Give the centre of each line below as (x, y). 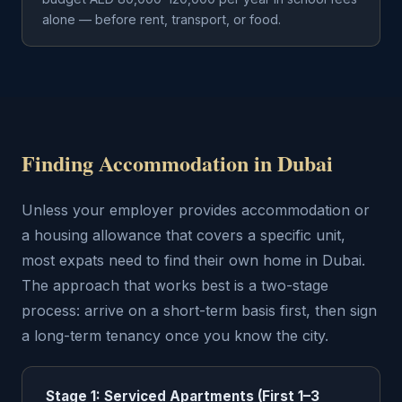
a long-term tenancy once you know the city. (175, 336)
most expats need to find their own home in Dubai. (193, 260)
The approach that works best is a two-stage (175, 285)
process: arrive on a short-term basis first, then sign (199, 310)
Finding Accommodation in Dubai (177, 163)
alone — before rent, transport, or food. (162, 19)
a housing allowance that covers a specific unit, (184, 235)
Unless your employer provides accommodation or (196, 210)
